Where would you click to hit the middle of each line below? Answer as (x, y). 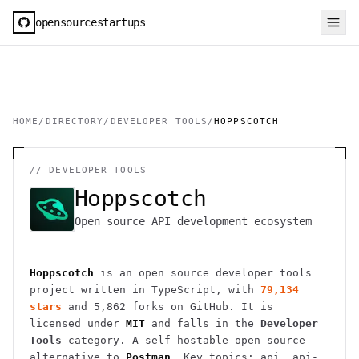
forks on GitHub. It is (200, 307)
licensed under (75, 323)
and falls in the (203, 323)
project (52, 290)
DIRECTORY (75, 121)
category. (94, 340)
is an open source (155, 273)
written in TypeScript (145, 290)
